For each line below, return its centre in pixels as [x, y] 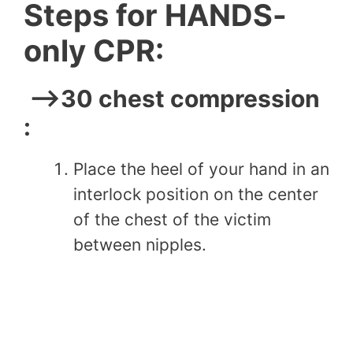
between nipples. [140, 244]
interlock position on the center [196, 194]
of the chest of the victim [172, 219]
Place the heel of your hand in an [201, 169]
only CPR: [94, 50]
